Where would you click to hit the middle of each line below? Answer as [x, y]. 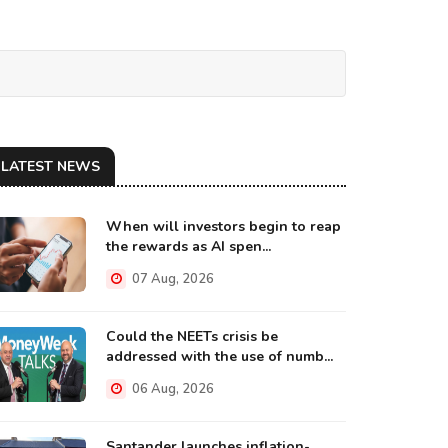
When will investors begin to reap [223, 226]
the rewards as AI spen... [188, 246]
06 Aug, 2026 [171, 389]
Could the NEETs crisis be [192, 336]
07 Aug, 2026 [171, 279]
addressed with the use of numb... [219, 356]
